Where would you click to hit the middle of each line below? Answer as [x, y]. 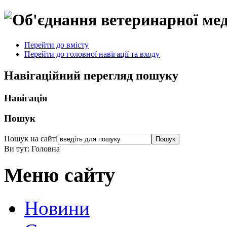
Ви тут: [18, 149]
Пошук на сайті [31, 139]
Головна [46, 149]
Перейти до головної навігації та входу [92, 54]
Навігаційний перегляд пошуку [91, 75]
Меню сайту [60, 175]
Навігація [26, 98]
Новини [57, 208]
